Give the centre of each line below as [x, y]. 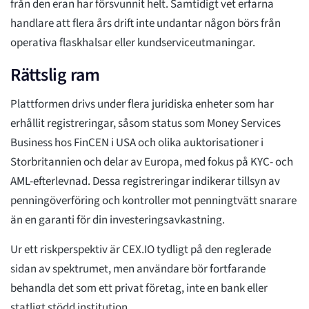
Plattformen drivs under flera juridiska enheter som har [142, 104]
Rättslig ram [55, 75]
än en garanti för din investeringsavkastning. [118, 220]
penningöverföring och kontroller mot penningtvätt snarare [153, 201]
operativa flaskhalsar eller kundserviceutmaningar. [133, 43]
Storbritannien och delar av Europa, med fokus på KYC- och [152, 162]
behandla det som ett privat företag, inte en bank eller [139, 289]
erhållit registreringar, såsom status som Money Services [146, 124]
